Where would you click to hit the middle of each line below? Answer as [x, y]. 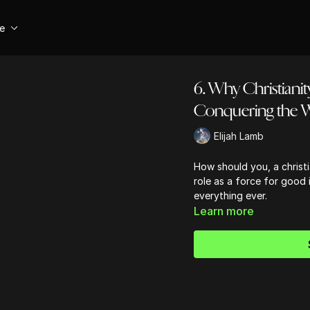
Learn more [224, 211]
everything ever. [230, 195]
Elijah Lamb [238, 136]
